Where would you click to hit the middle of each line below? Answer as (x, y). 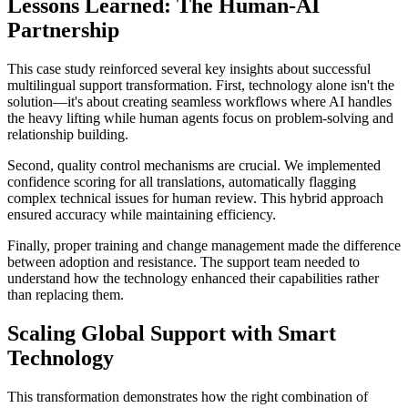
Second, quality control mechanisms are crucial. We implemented (194, 166)
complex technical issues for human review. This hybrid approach (195, 199)
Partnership (63, 31)
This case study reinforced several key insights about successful (189, 69)
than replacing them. (66, 295)
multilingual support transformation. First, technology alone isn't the (201, 86)
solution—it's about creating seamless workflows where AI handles (199, 102)
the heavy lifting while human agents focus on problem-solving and (200, 118)
